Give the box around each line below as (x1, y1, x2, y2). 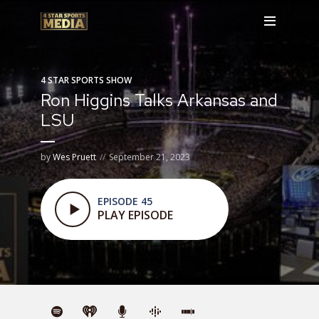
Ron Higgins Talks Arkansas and (41, 89, 278, 111)
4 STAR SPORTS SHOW (41, 74, 132, 86)
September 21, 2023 (109, 151, 190, 163)
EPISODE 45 (98, 194, 152, 208)
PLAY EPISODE (98, 207, 173, 223)
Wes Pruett (53, 151, 96, 163)
